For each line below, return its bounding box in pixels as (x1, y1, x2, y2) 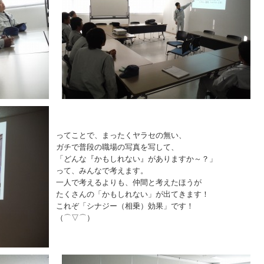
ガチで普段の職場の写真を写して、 (56, 143, 179, 151)
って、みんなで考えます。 (56, 166, 148, 175)
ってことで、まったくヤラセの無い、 (56, 131, 186, 140)
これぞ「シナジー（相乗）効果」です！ (56, 202, 194, 210)
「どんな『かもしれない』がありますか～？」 (56, 154, 217, 163)
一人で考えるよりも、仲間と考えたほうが (56, 178, 202, 187)
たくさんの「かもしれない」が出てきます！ (56, 190, 209, 199)
